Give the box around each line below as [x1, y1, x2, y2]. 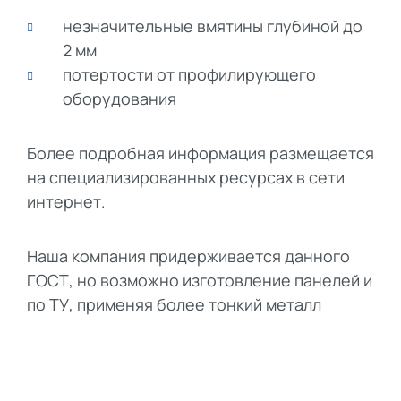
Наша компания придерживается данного [27, 244, 350, 267]
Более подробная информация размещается [27, 141, 374, 164]
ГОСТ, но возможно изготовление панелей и [27, 269, 372, 291]
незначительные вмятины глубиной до [62, 15, 363, 38]
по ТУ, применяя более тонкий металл [27, 293, 321, 315]
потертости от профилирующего [62, 64, 316, 86]
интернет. [27, 190, 106, 212]
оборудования [62, 88, 176, 110]
